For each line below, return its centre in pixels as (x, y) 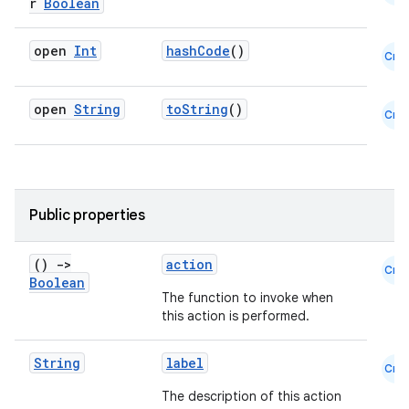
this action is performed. (236, 316)
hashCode (198, 51)
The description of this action (252, 396)
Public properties (87, 215)
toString (197, 109)
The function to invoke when (247, 298)
